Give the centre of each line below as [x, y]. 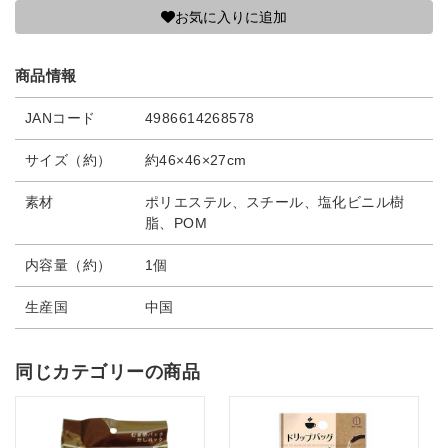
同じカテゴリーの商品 [108, 372]
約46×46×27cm [196, 160]
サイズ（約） [68, 160]
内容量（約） [68, 265]
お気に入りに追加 [231, 17]
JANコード [60, 118]
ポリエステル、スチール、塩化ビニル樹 [275, 202]
